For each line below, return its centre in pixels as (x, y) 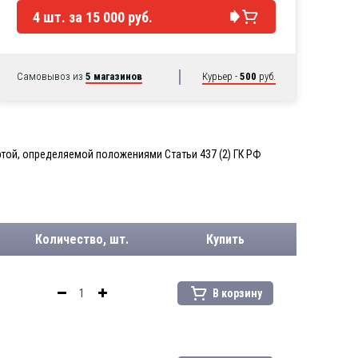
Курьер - (221, 76)
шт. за (64, 17)
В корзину (237, 293)
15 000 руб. (119, 17)
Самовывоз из (51, 76)
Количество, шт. (82, 239)
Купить (225, 239)
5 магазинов (114, 76)
